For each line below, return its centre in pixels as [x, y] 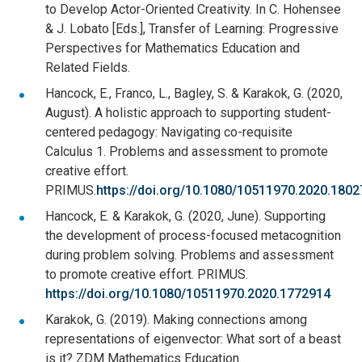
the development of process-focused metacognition [193, 236]
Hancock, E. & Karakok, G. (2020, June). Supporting [185, 217]
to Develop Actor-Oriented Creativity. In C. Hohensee [193, 10]
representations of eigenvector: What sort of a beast [193, 339]
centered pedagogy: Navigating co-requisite [169, 133]
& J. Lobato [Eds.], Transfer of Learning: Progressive [192, 29]
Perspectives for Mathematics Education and [173, 48]
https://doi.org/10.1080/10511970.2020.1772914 [188, 294]
